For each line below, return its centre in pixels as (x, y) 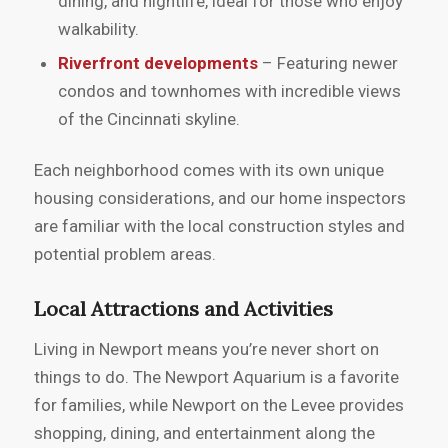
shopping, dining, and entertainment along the (204, 432)
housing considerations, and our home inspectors (219, 198)
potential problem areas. (124, 254)
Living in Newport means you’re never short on (206, 348)
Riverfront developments (157, 63)
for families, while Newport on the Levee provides (218, 404)
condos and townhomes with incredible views (229, 91)
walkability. (98, 29)
